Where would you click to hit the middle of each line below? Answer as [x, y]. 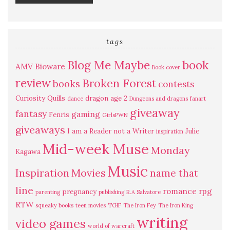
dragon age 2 [106, 98]
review [33, 83]
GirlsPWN [115, 115]
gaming [86, 114]
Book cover [166, 67]
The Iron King [176, 205]
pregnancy [79, 192]
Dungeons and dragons [159, 99]
